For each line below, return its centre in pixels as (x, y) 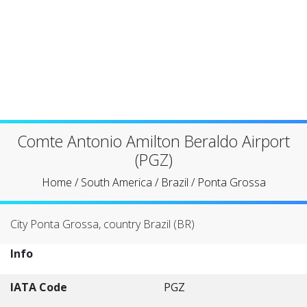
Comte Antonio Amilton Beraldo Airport (153, 141)
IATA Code (39, 287)
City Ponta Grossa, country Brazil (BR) (102, 224)
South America (116, 182)
